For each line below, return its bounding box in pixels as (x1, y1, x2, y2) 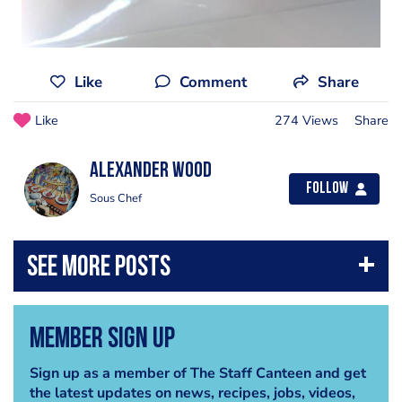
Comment (179, 72, 247, 92)
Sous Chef (90, 190, 142, 206)
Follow (306, 181, 348, 197)
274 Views (275, 111, 338, 129)
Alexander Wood (90, 161, 212, 182)
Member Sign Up (29, 325, 175, 354)
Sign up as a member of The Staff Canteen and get (29, 363, 366, 383)
